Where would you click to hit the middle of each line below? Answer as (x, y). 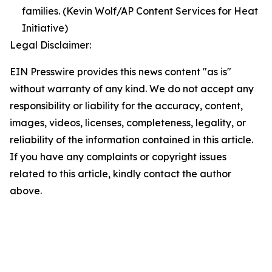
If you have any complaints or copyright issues (118, 157)
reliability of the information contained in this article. (131, 140)
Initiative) (45, 28)
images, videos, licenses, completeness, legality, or (128, 123)
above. (26, 191)
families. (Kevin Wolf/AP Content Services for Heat (140, 11)
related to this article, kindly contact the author (121, 174)
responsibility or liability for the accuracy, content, (126, 106)
